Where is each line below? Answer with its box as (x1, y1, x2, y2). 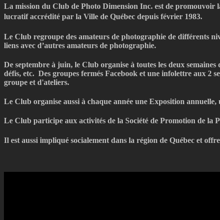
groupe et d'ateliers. (4, 78, 71, 86)
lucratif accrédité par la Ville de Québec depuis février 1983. (4, 12, 207, 21)
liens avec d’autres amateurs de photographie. (4, 41, 156, 50)
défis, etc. (4, 69, 38, 78)
